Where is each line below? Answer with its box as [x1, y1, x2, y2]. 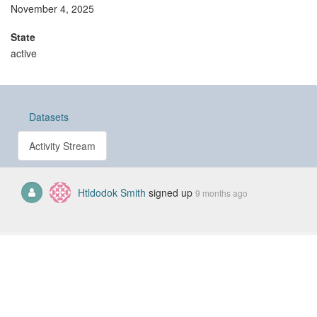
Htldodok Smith [78, 185, 146, 200]
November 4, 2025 [11, 1, 94, 16]
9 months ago [195, 187, 248, 199]
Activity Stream [29, 139, 96, 153]
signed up [146, 185, 195, 200]
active [11, 46, 37, 60]
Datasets [29, 110, 69, 124]
